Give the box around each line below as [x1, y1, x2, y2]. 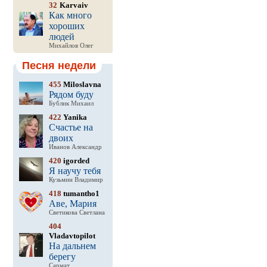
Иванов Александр [48, 144, 102, 150]
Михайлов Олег [48, 42, 94, 49]
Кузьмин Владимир [48, 176, 103, 183]
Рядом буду [48, 89, 94, 100]
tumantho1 [61, 189, 100, 198]
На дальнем [48, 241, 96, 251]
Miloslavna [61, 80, 101, 89]
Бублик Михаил [48, 100, 94, 107]
